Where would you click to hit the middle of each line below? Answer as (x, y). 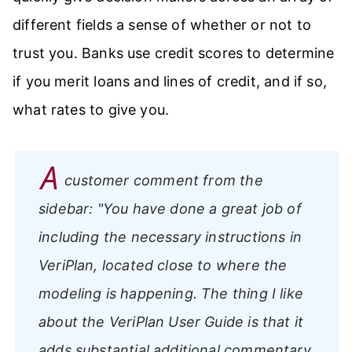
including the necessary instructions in (170, 236)
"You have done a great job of (199, 208)
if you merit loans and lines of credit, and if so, (170, 81)
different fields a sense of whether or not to (162, 24)
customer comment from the (164, 180)
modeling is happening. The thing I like (171, 293)
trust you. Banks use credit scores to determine (174, 53)
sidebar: (68, 208)
